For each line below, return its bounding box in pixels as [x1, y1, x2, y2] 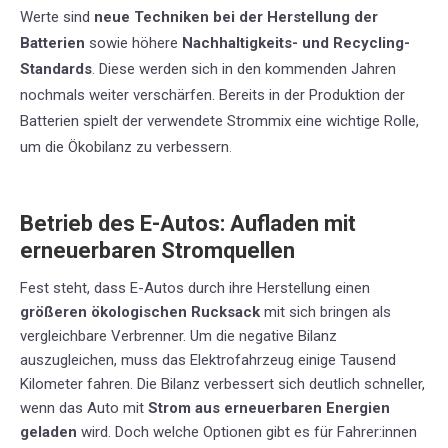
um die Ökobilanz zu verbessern [20, 138, 229, 157]
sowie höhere [85, 34, 182, 53]
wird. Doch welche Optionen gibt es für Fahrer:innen [77, 423, 417, 442]
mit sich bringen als [264, 303, 391, 322]
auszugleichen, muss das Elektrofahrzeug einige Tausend [20, 351, 396, 370]
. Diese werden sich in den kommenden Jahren [92, 60, 396, 79]
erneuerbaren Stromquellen [20, 238, 295, 264]
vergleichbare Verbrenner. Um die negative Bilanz [20, 327, 337, 346]
